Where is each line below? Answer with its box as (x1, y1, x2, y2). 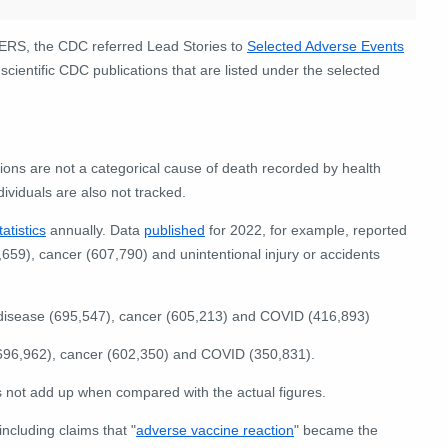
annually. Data (46, 222, 144, 239)
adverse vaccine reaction (136, 422, 294, 439)
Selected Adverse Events (247, 37, 404, 54)
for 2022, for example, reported (205, 222, 407, 239)
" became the (294, 422, 378, 439)
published (144, 222, 205, 239)
